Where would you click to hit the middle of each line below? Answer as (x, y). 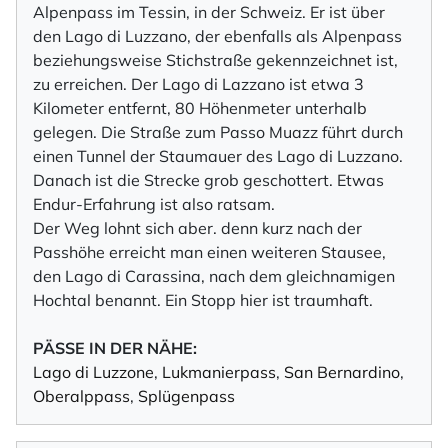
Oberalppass (81, 396)
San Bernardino (342, 372)
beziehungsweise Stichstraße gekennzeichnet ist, (215, 60)
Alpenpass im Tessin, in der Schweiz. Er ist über (209, 12)
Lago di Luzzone (93, 372)
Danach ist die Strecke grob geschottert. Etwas (208, 180)
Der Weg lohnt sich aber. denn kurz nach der (197, 228)
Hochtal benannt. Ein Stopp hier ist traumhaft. (203, 300)
